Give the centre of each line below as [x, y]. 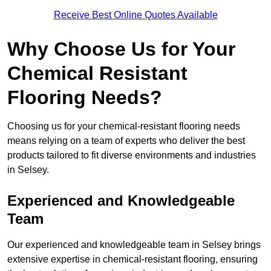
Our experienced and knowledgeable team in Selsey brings [134, 245]
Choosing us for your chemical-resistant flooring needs [124, 126]
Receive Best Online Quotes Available [135, 15]
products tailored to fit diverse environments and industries [132, 155]
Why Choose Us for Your [121, 49]
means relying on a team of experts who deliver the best [126, 141]
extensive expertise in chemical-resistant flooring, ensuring [132, 260]
